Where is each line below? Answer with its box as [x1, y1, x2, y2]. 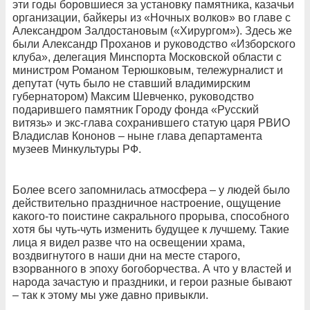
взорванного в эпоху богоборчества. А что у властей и [12, 262, 291, 275]
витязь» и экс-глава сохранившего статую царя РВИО [12, 116, 290, 129]
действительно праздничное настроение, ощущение [12, 197, 281, 209]
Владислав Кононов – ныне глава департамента [12, 129, 262, 142]
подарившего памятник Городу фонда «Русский [12, 103, 259, 116]
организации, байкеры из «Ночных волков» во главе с [12, 11, 291, 24]
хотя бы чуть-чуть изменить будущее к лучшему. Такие [12, 223, 289, 235]
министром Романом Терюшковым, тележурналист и [12, 64, 283, 76]
